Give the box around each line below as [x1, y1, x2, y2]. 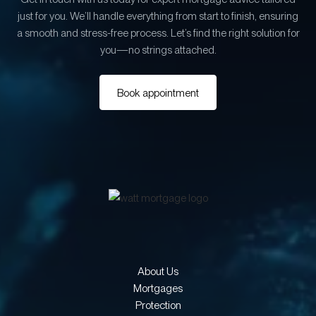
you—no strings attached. [99, 43, 217, 56]
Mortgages [133, 281, 183, 294]
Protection [135, 298, 181, 311]
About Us [138, 265, 178, 277]
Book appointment [117, 86, 199, 99]
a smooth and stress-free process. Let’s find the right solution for [16, 26, 300, 39]
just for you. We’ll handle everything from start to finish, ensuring [18, 9, 298, 22]
